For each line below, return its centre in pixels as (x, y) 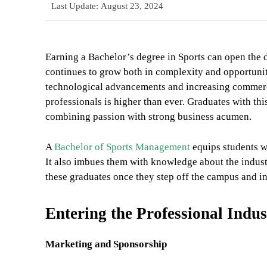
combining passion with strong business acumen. (148, 117)
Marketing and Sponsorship (106, 244)
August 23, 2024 (132, 6)
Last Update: (75, 6)
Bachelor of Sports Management (122, 147)
